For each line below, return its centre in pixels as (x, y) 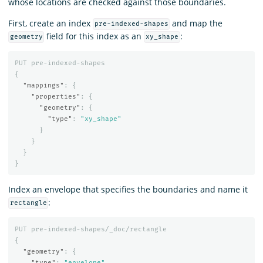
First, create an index (50, 23)
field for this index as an (94, 36)
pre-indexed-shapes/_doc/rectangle (99, 230)
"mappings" (43, 86)
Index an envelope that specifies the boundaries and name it (128, 189)
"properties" (55, 97)
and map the (196, 23)
